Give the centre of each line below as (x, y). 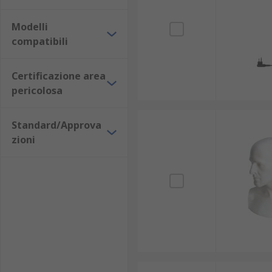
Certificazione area (59, 76)
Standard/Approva (56, 125)
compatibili (40, 41)
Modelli (30, 27)
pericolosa (37, 90)
